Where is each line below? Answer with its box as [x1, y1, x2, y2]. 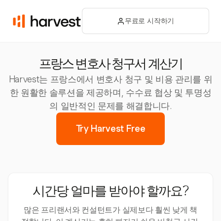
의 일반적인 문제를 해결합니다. [49, 101, 172, 111]
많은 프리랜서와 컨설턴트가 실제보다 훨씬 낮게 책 [24, 205, 197, 215]
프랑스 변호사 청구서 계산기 [38, 59, 183, 72]
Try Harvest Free [75, 123, 146, 134]
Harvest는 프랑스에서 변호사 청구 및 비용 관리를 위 [8, 74, 213, 84]
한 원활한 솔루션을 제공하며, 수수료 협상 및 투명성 [9, 87, 212, 98]
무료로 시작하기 [124, 16, 175, 25]
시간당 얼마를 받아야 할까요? [33, 186, 188, 199]
